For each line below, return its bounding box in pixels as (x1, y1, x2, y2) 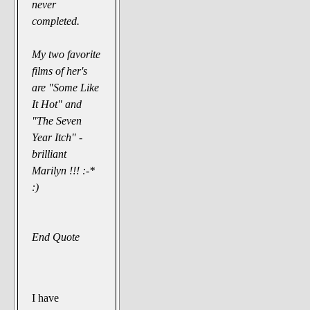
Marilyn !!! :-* (32, 164, 95, 176)
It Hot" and (32, 98, 82, 110)
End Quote (32, 230, 80, 243)
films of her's (32, 64, 88, 77)
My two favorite (32, 48, 101, 60)
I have (32, 291, 60, 304)
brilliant (32, 147, 67, 160)
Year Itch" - (32, 131, 83, 143)
